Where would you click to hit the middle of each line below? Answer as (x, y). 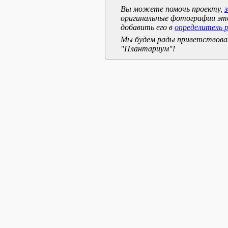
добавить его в (148, 27)
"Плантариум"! (148, 49)
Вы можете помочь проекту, (173, 9)
